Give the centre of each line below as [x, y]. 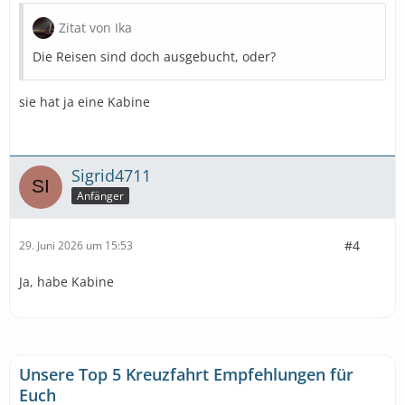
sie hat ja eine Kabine [85, 101]
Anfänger [100, 196]
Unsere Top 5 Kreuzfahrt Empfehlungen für [186, 374]
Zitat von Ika [95, 27]
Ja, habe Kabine [66, 281]
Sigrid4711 [111, 175]
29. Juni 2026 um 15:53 [76, 245]
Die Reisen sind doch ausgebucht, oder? [154, 56]
